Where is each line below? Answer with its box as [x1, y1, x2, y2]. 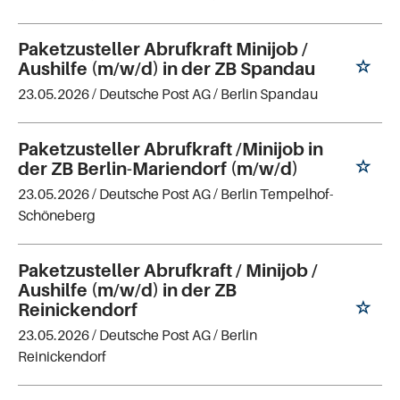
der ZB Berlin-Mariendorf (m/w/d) [18, 158, 298, 180]
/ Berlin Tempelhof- [213, 185, 333, 204]
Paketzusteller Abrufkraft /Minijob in [18, 138, 323, 161]
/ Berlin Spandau [213, 85, 318, 104]
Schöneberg [18, 206, 96, 225]
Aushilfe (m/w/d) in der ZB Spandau [18, 58, 315, 80]
